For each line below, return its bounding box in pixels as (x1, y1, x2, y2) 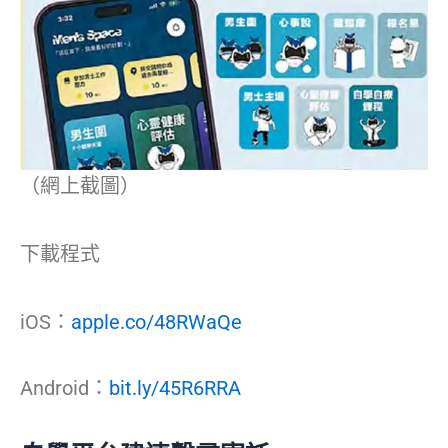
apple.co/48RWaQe (71, 309, 242, 334)
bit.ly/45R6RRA (109, 375, 241, 400)
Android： (20, 375, 109, 400)
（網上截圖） (20, 173, 140, 198)
